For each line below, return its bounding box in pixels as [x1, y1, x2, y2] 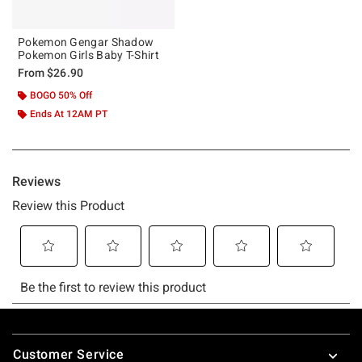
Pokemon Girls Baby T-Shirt [18, 48, 159, 61]
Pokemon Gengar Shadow [18, 35, 154, 48]
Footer [11, 327, 53, 343]
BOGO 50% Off [30, 89, 92, 101]
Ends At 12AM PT [30, 107, 107, 120]
